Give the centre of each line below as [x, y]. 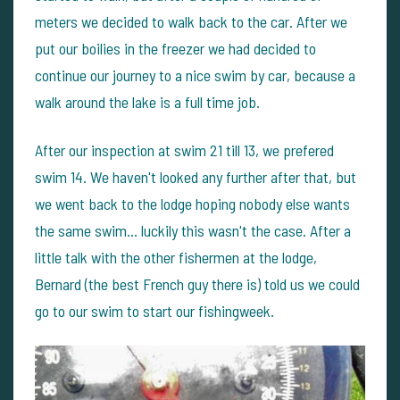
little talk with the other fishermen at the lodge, [176, 257]
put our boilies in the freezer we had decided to [175, 48]
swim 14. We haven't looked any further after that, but [196, 177]
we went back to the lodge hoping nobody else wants [192, 204]
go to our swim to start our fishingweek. [154, 311]
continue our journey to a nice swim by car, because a [195, 75]
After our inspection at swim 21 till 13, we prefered [184, 150]
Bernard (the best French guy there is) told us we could [197, 284]
